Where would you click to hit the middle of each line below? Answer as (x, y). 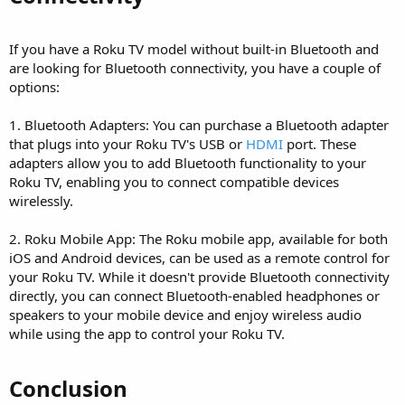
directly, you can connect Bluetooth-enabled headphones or (194, 296)
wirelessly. (41, 201)
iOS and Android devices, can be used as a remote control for (199, 258)
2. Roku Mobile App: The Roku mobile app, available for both (198, 239)
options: (34, 87)
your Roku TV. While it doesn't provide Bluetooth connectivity (199, 277)
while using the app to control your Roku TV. (147, 334)
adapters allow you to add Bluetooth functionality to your (188, 163)
